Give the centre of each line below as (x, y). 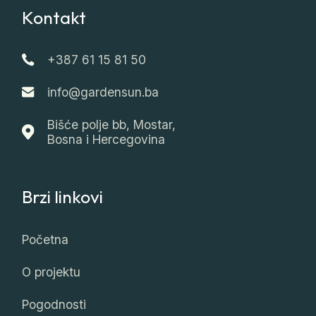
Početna (45, 239)
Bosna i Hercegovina (106, 140)
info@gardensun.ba (103, 92)
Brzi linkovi (63, 196)
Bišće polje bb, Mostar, (111, 125)
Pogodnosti (54, 304)
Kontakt (54, 17)
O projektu (51, 272)
